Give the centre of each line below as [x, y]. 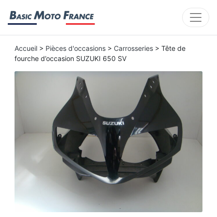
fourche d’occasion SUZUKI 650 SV [70, 58]
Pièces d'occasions [76, 48]
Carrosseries [133, 48]
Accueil [26, 48]
